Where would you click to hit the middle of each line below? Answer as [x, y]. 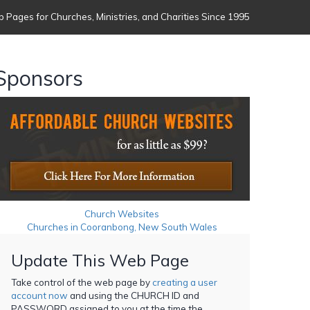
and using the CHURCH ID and [134, 295]
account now [39, 295]
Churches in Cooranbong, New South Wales [122, 227]
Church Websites [122, 213]
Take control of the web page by [82, 282]
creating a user [185, 282]
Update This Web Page [100, 260]
